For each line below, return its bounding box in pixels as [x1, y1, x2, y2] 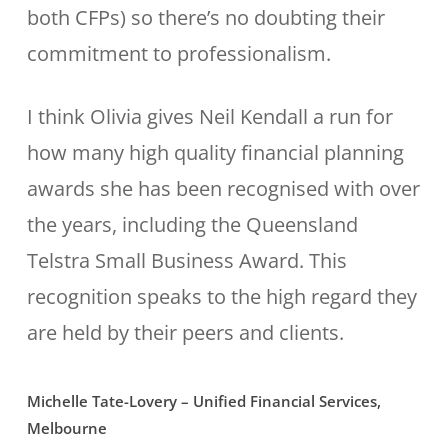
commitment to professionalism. [26, 40, 331, 67]
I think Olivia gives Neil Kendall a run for [26, 103, 393, 130]
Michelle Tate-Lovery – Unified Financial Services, [26, 391, 381, 411]
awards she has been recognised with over [26, 175, 420, 202]
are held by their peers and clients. [26, 319, 344, 346]
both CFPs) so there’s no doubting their [26, 4, 385, 31]
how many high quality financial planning [26, 139, 404, 166]
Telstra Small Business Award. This [26, 247, 347, 274]
